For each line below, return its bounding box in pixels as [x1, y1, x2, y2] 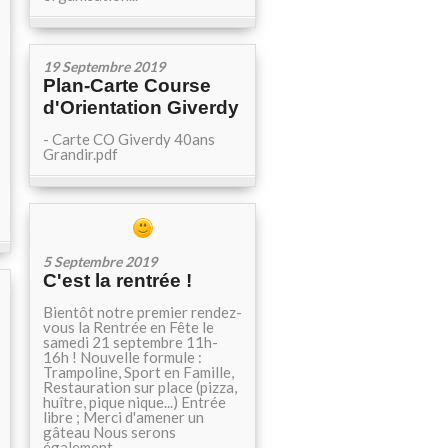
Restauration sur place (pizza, [43, 378, 237, 396]
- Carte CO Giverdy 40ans [43, 130, 215, 148]
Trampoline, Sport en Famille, [43, 363, 234, 381]
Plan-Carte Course [43, 75, 211, 96]
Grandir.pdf [43, 145, 118, 163]
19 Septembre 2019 [43, 58, 165, 75]
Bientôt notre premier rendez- [43, 303, 242, 321]
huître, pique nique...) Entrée [43, 393, 226, 411]
